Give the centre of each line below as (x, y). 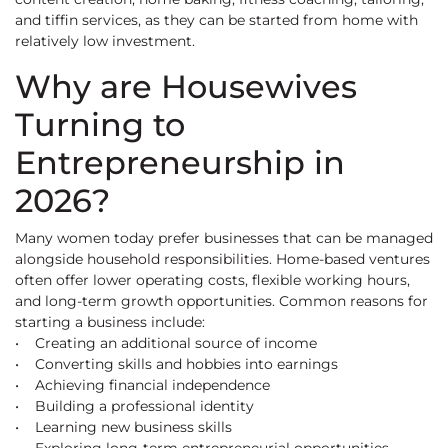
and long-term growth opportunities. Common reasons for (221, 301)
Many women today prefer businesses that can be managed (224, 238)
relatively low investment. (105, 41)
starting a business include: (110, 322)
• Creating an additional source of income (166, 343)
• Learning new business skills (123, 427)
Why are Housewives (186, 87)
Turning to (100, 125)
